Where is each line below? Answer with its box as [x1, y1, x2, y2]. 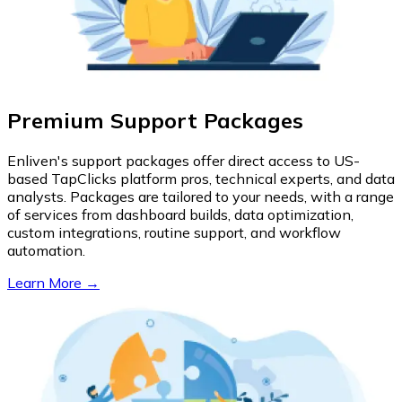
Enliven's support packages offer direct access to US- [7, 151, 360, 170]
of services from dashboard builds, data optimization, [7, 205, 354, 223]
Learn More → [7, 273, 100, 292]
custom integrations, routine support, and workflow [7, 223, 341, 241]
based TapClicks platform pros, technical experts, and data [7, 169, 395, 188]
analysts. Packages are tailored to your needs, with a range [7, 187, 394, 205]
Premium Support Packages [7, 106, 303, 134]
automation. [7, 240, 85, 259]
